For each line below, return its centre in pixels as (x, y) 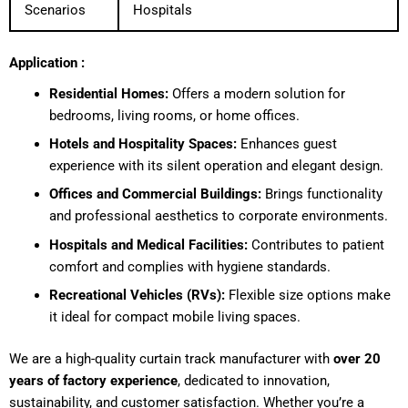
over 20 (357, 358)
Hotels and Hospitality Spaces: (143, 144)
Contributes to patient (316, 245)
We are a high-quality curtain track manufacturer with (171, 358)
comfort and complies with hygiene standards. (189, 266)
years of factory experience (93, 380)
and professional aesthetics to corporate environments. (218, 216)
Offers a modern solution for (256, 93)
